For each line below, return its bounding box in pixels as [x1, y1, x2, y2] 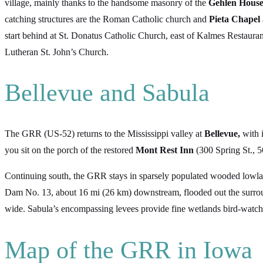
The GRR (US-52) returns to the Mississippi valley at [5, 129, 204, 139]
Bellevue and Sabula [5, 79, 210, 107]
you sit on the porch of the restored [5, 145, 136, 156]
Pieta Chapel [209, 14, 260, 24]
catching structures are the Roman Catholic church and [5, 14, 209, 24]
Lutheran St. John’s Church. [5, 46, 109, 57]
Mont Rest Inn [136, 145, 194, 156]
